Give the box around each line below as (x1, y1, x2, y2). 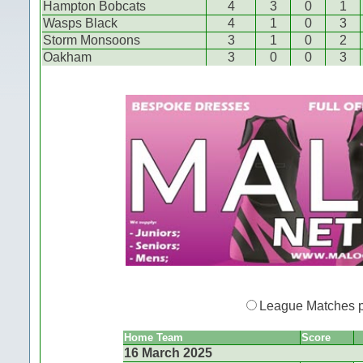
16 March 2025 (124, 346, 212, 361)
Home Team (124, 331, 183, 344)
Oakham (43, 50, 92, 64)
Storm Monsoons (43, 33, 140, 47)
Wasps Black (43, 16, 117, 30)
